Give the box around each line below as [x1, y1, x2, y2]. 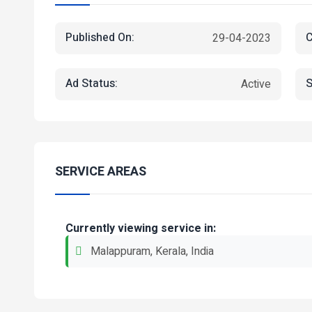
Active [241, 75, 271, 93]
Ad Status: [65, 75, 118, 93]
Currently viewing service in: [65, 219, 216, 237]
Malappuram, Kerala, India [88, 242, 214, 260]
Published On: [65, 29, 134, 47]
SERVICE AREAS [55, 162, 146, 181]
